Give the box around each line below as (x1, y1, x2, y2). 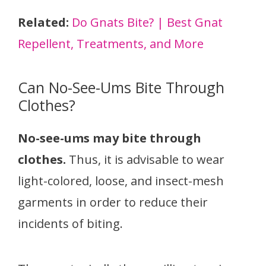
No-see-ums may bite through (18, 130, 201, 147)
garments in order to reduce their (18, 194, 208, 211)
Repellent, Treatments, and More (18, 36, 204, 52)
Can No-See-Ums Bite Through (18, 77, 224, 98)
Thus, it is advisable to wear (66, 151, 224, 168)
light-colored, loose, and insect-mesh (18, 173, 224, 189)
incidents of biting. (18, 216, 123, 232)
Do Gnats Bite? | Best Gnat (72, 14, 223, 31)
